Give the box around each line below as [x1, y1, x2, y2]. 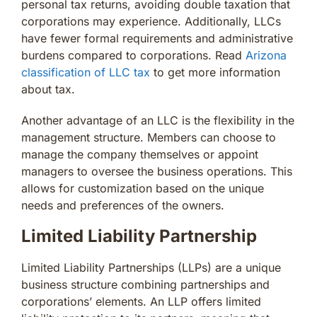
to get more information [150, 64, 280, 79]
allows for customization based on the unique [21, 180, 264, 195]
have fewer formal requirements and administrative [21, 30, 293, 45]
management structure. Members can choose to [21, 129, 276, 144]
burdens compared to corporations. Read [21, 47, 246, 62]
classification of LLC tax [21, 64, 150, 79]
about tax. [21, 81, 75, 96]
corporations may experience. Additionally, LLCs [21, 13, 281, 28]
